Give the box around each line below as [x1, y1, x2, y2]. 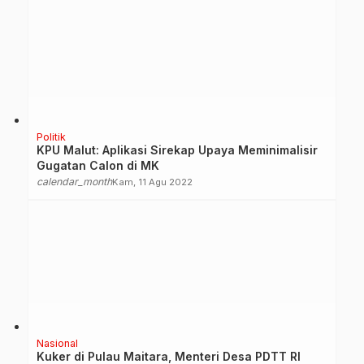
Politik [37, 130, 66, 143]
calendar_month [37, 175, 112, 188]
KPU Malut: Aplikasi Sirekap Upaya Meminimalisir [37, 142, 318, 157]
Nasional [37, 336, 78, 349]
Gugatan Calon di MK [37, 158, 159, 172]
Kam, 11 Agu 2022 [112, 175, 193, 188]
